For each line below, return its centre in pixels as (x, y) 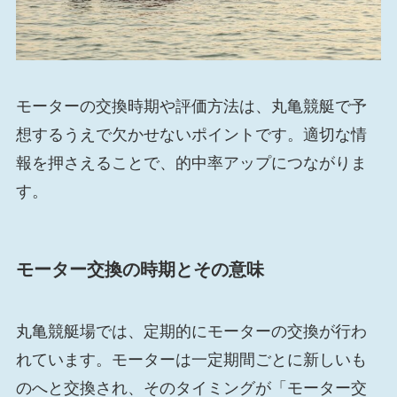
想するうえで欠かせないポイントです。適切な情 (191, 135)
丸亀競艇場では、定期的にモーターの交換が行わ (191, 331)
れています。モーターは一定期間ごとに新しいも (191, 359)
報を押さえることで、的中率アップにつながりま (191, 163)
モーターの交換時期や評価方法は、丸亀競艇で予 (191, 107)
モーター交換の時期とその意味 (140, 270)
